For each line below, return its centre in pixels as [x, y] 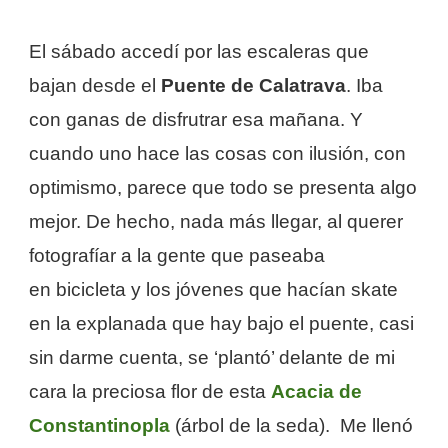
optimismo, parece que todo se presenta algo [223, 188]
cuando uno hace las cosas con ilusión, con [217, 154]
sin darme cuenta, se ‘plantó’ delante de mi [212, 358]
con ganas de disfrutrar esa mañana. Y [196, 120]
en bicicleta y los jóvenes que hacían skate [213, 290]
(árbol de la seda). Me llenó [291, 426]
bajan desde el [95, 86]
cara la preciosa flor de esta [150, 392]
